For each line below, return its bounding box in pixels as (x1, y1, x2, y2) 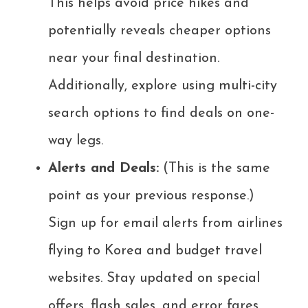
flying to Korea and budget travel (48, 244, 262, 258)
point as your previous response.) (48, 189, 254, 203)
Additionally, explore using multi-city (48, 79, 277, 93)
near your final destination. (48, 52, 219, 66)
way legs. (48, 134, 103, 148)
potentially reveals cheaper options (48, 24, 271, 38)
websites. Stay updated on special (48, 272, 260, 286)
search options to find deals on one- (48, 107, 274, 121)
